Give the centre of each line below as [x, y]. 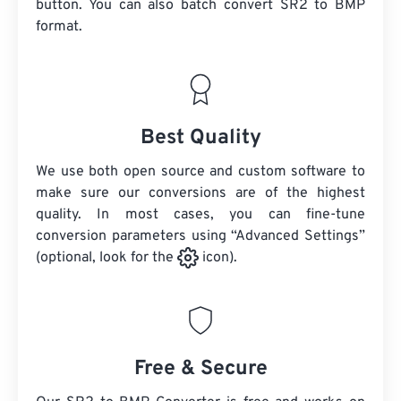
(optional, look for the [107, 258]
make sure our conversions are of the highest [200, 194]
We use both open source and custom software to [200, 172]
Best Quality [200, 139]
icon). [218, 258]
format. [59, 27]
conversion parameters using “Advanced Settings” [200, 237]
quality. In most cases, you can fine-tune [200, 215]
